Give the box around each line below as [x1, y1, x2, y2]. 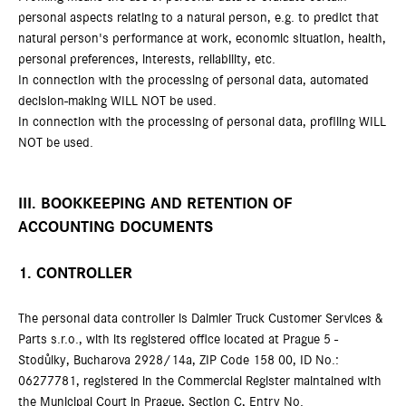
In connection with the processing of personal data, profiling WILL [18, 115, 386, 129]
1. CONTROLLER [18, 266, 132, 282]
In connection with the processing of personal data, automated [18, 73, 369, 87]
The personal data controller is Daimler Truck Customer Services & [18, 312, 383, 325]
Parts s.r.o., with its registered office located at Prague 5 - [18, 333, 338, 346]
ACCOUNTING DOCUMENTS [18, 219, 213, 236]
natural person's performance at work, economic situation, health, [18, 32, 386, 45]
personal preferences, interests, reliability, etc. [18, 53, 275, 66]
